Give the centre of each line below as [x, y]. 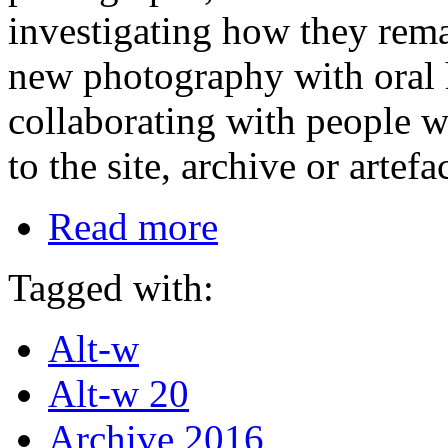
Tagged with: [111, 287]
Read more [133, 226]
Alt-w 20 [118, 393]
